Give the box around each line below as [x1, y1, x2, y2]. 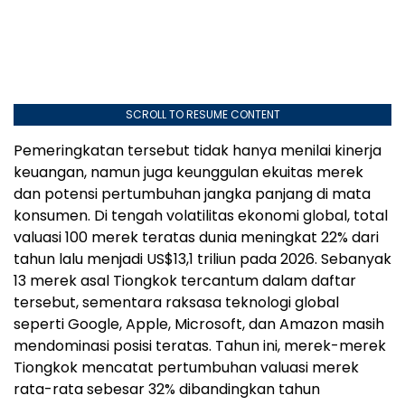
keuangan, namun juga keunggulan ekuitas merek [14, 162, 363, 183]
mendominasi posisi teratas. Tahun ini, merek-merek [14, 335, 386, 356]
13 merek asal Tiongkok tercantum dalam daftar [14, 270, 356, 291]
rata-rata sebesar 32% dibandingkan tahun [14, 379, 320, 400]
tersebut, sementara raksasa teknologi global [14, 292, 339, 313]
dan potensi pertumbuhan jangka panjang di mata [14, 184, 371, 204]
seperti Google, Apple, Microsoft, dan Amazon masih [14, 314, 384, 334]
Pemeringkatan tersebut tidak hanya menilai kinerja [14, 140, 381, 161]
